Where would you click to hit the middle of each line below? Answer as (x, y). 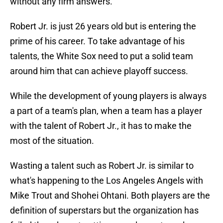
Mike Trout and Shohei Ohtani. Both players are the (110, 196)
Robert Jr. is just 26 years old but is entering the (103, 26)
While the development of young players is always (108, 96)
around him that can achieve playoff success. (99, 71)
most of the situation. (52, 141)
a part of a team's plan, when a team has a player (106, 111)
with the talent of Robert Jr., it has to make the (101, 126)
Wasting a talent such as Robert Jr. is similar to (102, 166)
